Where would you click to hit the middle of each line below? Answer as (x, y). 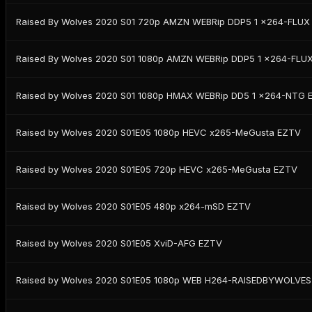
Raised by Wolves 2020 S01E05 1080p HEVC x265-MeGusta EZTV (158, 133)
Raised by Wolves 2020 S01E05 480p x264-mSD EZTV (133, 206)
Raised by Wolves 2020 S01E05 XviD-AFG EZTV (119, 243)
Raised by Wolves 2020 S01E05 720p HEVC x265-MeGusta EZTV (157, 170)
